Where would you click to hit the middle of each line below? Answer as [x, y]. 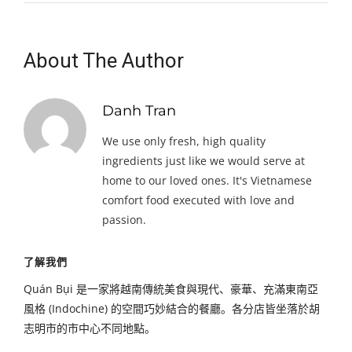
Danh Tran [139, 111]
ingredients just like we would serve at [203, 161]
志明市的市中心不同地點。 [90, 328]
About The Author [104, 60]
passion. [124, 220]
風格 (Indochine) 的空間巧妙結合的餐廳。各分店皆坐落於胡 [172, 308]
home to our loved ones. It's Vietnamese [207, 180]
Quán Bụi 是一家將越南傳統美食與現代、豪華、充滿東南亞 [171, 289]
